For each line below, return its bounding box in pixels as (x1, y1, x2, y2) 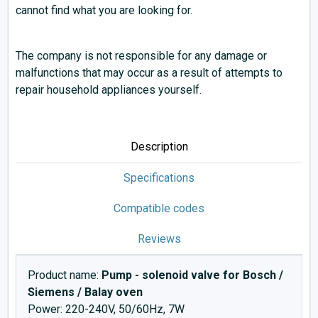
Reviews (137, 232, 181, 246)
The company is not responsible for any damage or (16, 49, 267, 62)
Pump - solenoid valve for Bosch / (102, 268, 283, 282)
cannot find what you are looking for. (16, 4, 192, 17)
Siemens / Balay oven (28, 285, 143, 299)
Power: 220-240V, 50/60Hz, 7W (28, 302, 185, 316)
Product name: (28, 268, 102, 282)
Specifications (124, 171, 194, 185)
